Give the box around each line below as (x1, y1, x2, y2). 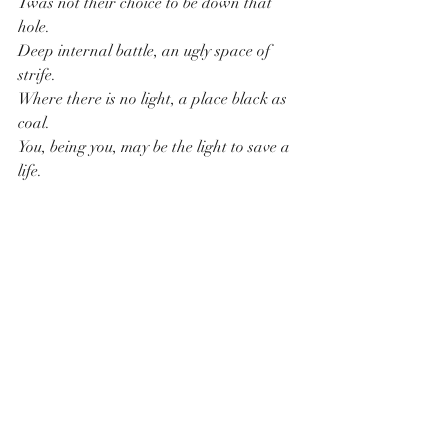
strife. (18, 65, 60, 86)
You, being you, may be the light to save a (18, 137, 294, 158)
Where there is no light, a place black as (18, 89, 291, 110)
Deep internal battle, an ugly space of (18, 41, 274, 62)
